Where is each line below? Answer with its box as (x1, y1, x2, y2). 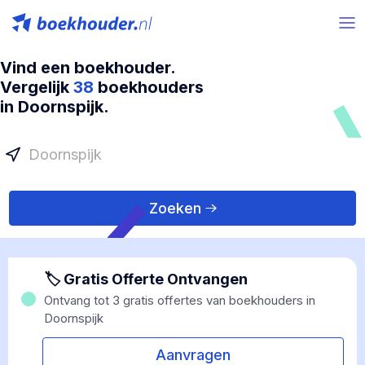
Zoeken (148, 200, 201, 217)
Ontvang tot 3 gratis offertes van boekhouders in (44, 292, 315, 308)
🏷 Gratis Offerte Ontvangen (44, 270, 248, 288)
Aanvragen (156, 346, 231, 363)
